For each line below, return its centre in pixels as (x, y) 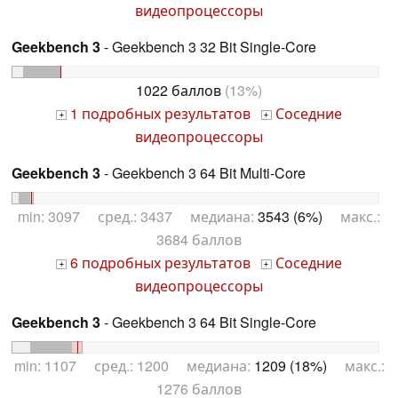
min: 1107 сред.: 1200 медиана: (134, 365)
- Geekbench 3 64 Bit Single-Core (208, 322)
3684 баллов (199, 240)
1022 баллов (179, 91)
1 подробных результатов (159, 114)
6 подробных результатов (159, 263)
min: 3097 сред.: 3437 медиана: (138, 217)
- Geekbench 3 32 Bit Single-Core (208, 47)
